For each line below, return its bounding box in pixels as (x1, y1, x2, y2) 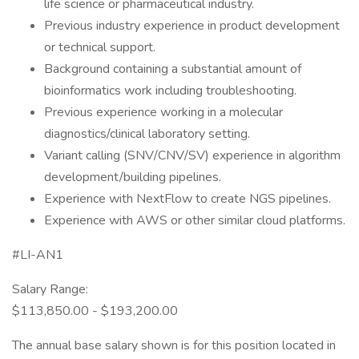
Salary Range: (12, 280, 88, 298)
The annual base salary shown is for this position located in (12, 337, 336, 354)
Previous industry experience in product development (44, 17, 340, 34)
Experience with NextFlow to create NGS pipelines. (44, 190, 331, 208)
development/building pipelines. (44, 168, 221, 186)
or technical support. (44, 38, 155, 56)
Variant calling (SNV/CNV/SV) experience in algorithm (44, 147, 341, 164)
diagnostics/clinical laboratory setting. (44, 125, 250, 143)
